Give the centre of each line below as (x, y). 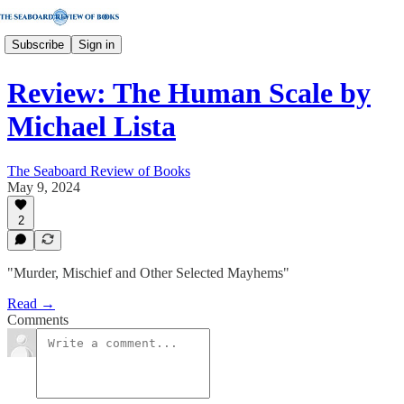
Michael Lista (92, 127)
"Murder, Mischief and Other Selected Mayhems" (148, 273)
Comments (38, 320)
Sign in (96, 44)
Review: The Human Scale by (189, 93)
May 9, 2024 (44, 187)
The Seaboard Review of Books (99, 170)
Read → (31, 303)
